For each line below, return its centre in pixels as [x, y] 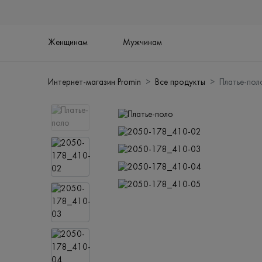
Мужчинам [143, 43]
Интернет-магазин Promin [95, 83]
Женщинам [68, 43]
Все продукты [180, 83]
